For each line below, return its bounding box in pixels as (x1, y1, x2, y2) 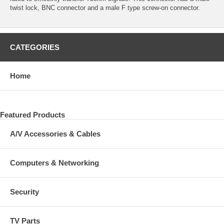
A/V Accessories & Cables (10, 129, 100, 138)
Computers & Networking (10, 158, 99, 167)
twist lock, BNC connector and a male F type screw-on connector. (10, 3, 200, 11)
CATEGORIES (10, 42, 59, 51)
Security (10, 187, 39, 196)
